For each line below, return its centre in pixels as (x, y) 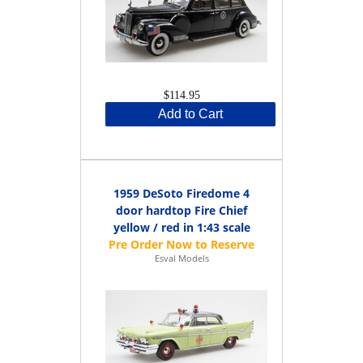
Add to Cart (190, 113)
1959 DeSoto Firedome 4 (181, 193)
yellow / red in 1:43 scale (181, 227)
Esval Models (181, 258)
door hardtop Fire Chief (181, 210)
